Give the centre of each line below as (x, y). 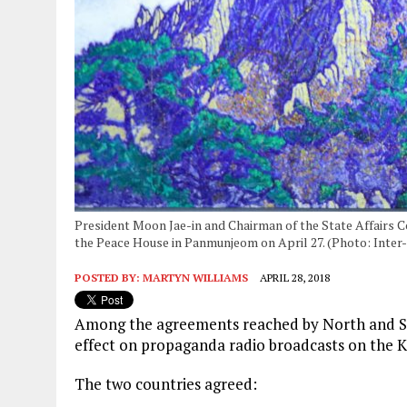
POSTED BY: (109, 278)
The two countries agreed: (166, 384)
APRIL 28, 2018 (295, 278)
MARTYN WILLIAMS (195, 278)
